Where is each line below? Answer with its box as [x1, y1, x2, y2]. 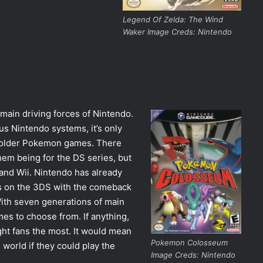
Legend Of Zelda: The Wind [122, 14, 223, 24]
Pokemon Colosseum [150, 238, 228, 248]
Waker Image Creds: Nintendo [122, 26, 232, 36]
